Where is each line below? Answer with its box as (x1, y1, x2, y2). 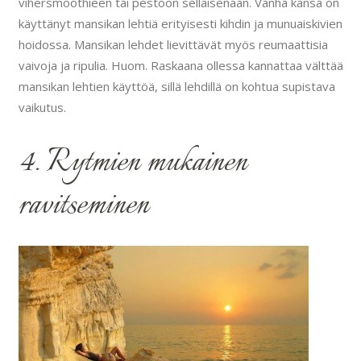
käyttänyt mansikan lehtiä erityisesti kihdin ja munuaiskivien (18, 15, 342, 32)
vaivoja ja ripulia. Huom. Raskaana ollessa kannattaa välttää (18, 57, 343, 74)
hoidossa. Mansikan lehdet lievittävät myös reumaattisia (18, 36, 328, 53)
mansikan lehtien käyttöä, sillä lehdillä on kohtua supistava (18, 78, 335, 95)
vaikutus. (18, 99, 66, 116)
